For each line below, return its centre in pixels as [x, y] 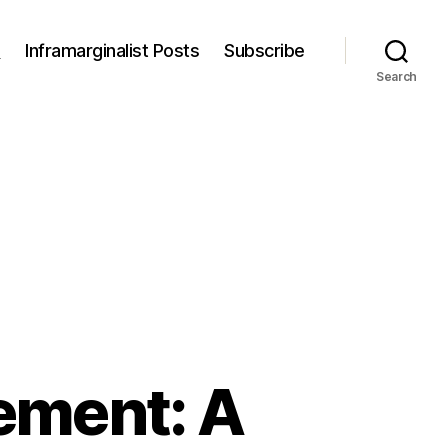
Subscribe [264, 50]
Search [396, 76]
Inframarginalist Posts [112, 50]
